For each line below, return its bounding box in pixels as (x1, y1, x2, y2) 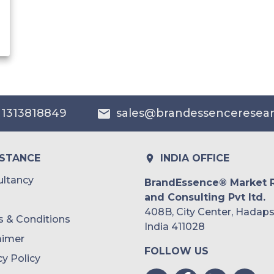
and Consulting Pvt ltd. (144, 191, 265, 204)
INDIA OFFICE (160, 152, 229, 165)
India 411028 (144, 221, 205, 233)
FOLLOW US (144, 245, 209, 257)
